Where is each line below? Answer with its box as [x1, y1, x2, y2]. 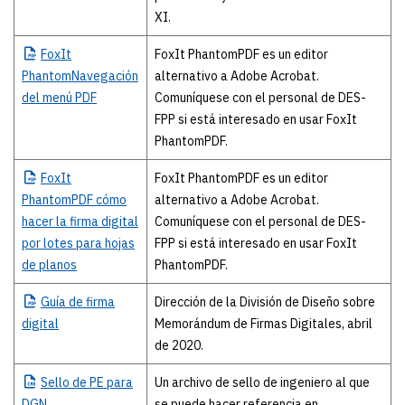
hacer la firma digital [22, 213, 138, 231]
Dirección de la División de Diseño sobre [155, 294, 375, 311]
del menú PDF [22, 89, 97, 107]
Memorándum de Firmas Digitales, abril [155, 316, 372, 333]
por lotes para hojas [22, 235, 135, 252]
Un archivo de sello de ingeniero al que [155, 374, 370, 391]
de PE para [70, 374, 133, 391]
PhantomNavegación [22, 68, 138, 85]
